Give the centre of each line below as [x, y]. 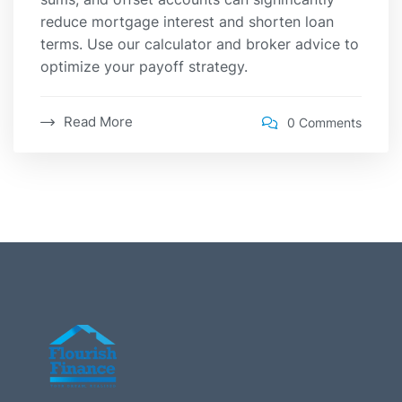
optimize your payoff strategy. [144, 67]
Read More [98, 122]
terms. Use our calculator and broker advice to [200, 44]
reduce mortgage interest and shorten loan [187, 22]
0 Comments [324, 122]
